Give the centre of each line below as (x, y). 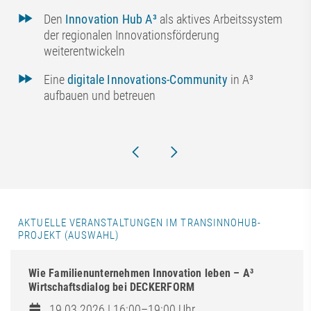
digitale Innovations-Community (148, 80)
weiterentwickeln (84, 51)
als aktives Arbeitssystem (219, 19)
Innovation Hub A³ (111, 19)
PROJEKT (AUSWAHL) (69, 236)
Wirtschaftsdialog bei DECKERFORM (112, 287)
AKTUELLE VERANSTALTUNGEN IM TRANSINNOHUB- (140, 223)
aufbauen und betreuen (100, 96)
